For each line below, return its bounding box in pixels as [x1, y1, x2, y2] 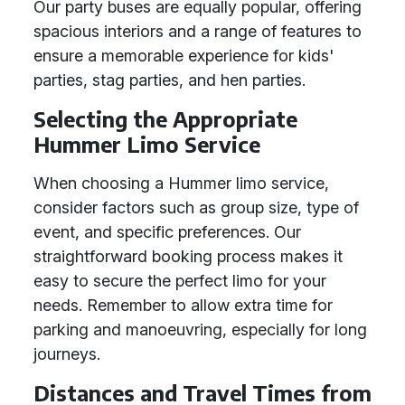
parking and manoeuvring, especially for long [33, 320, 367, 339]
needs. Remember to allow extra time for [33, 296, 333, 315]
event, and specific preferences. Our [33, 222, 301, 241]
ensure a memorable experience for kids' [33, 46, 334, 65]
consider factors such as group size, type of [33, 198, 359, 217]
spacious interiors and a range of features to [33, 22, 362, 41]
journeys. [33, 344, 100, 363]
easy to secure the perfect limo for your [33, 271, 326, 290]
